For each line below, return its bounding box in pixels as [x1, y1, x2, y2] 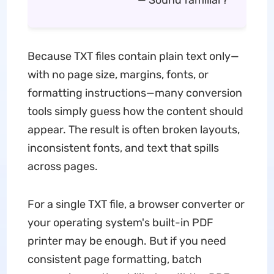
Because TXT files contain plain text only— [27, 50, 239, 63]
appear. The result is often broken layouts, [27, 123, 240, 136]
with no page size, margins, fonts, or [27, 68, 209, 81]
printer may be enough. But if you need [27, 234, 226, 248]
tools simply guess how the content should [27, 105, 243, 118]
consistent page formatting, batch [27, 253, 202, 266]
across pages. [27, 160, 98, 173]
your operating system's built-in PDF [27, 216, 213, 229]
